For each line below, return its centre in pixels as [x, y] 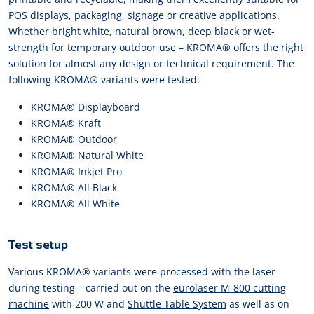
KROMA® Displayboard [86, 107]
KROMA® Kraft [66, 123]
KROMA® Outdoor [74, 139]
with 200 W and [88, 304]
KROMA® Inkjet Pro [76, 172]
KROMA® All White [75, 204]
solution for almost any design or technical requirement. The [151, 64]
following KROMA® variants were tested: [104, 80]
